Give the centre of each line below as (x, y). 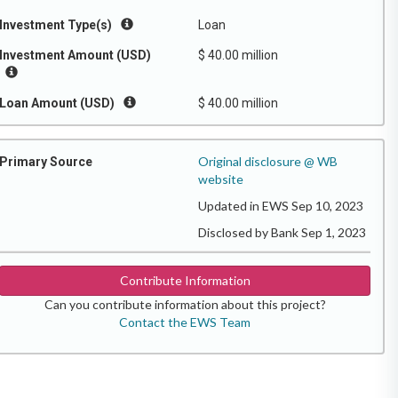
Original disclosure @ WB (268, 161)
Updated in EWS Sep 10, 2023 (281, 206)
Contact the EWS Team (185, 322)
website (221, 179)
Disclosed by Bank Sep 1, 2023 (282, 232)
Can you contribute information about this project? (185, 304)
